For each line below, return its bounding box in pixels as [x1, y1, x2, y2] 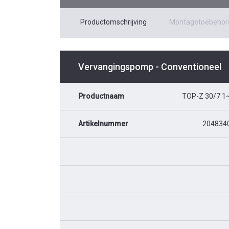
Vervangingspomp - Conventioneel [78, 61, 221, 73]
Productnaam [78, 92, 124, 101]
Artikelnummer [78, 120, 128, 128]
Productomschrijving [80, 18, 147, 27]
